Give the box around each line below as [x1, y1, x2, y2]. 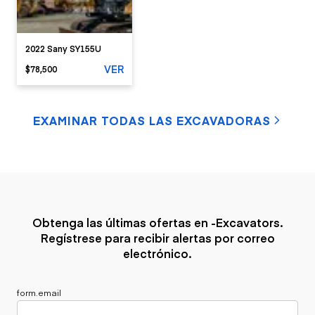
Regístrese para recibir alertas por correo [40, 230, 275, 245]
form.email [17, 285, 61, 298]
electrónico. [123, 245, 192, 261]
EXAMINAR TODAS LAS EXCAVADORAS [33, 112, 271, 128]
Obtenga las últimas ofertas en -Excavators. [32, 214, 283, 230]
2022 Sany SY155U [25, 42, 101, 54]
